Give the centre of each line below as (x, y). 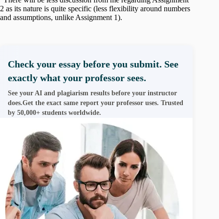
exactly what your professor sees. (77, 77)
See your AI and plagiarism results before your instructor (92, 93)
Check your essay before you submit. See (93, 64)
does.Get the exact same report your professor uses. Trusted (96, 103)
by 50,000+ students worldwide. (55, 112)
